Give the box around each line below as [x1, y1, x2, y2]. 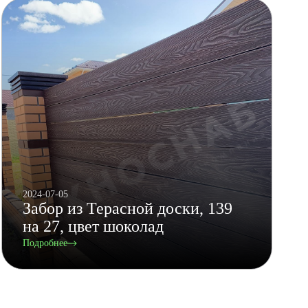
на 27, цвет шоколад [23, 217, 164, 236]
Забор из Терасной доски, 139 [23, 199, 233, 218]
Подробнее [23, 238, 68, 249]
